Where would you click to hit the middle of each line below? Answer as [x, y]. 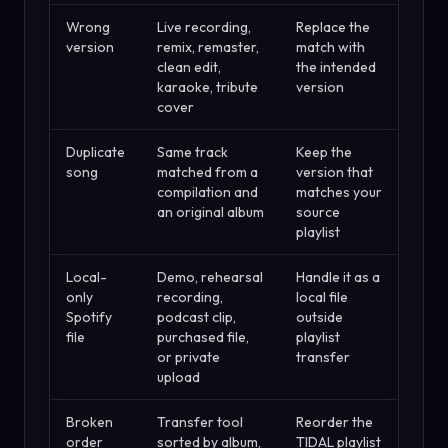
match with [330, 47]
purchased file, [203, 337]
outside [319, 317]
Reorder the [334, 422]
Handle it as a [338, 277]
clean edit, [189, 67]
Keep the [324, 152]
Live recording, [204, 27]
